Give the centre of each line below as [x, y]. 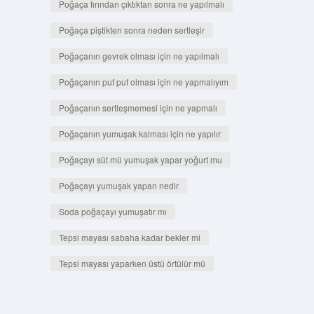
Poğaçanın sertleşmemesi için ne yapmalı [138, 108]
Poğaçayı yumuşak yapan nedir [118, 185]
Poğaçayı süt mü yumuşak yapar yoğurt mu [140, 159]
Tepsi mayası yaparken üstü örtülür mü [132, 263]
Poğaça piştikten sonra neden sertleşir [131, 30]
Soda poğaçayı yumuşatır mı [112, 211]
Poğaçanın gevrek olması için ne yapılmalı [139, 56]
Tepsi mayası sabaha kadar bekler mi [129, 237]
